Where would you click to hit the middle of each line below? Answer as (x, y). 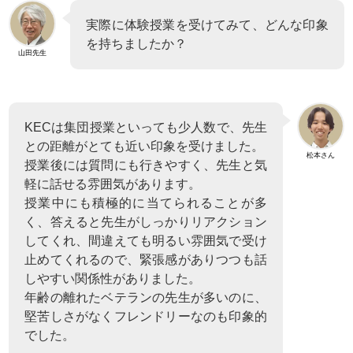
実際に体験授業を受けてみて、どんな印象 (207, 24)
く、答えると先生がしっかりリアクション (146, 221)
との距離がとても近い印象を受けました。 (145, 146)
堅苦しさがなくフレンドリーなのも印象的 (146, 316)
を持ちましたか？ (137, 43)
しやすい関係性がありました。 (113, 278)
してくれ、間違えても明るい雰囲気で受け (146, 240)
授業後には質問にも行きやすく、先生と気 (146, 165)
